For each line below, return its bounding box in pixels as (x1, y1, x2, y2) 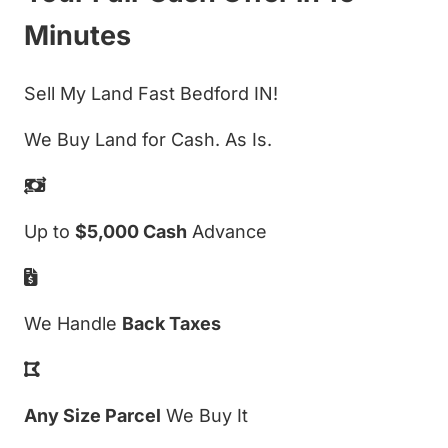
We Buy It (161, 404, 248, 426)
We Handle (24, 312, 122, 334)
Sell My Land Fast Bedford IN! (24, 82, 278, 104)
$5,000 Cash (75, 220, 187, 242)
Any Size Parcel (24, 404, 161, 426)
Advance (187, 220, 267, 242)
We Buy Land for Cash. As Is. (24, 128, 272, 150)
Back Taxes (122, 312, 221, 334)
